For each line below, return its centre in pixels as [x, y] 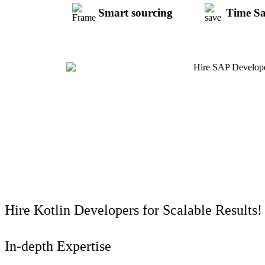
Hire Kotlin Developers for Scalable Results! [133, 210]
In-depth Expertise [58, 246]
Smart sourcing [135, 13]
